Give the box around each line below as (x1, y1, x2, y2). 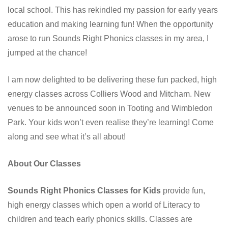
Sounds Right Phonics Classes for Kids (8, 186, 161, 195)
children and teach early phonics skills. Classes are (8, 214, 192, 223)
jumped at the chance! (8, 48, 87, 57)
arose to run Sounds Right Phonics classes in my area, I (8, 34, 209, 43)
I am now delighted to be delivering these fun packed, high (8, 75, 217, 84)
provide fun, (161, 186, 205, 195)
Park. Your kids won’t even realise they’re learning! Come (8, 118, 214, 127)
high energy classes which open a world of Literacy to (8, 200, 200, 209)
